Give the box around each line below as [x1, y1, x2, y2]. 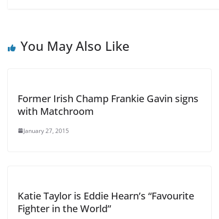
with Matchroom [18, 104, 94, 118]
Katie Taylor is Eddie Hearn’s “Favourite [18, 189, 194, 202]
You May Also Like [21, 37, 130, 55]
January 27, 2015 [23, 126, 69, 135]
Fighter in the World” [18, 201, 111, 215]
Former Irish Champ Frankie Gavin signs [18, 91, 198, 105]
